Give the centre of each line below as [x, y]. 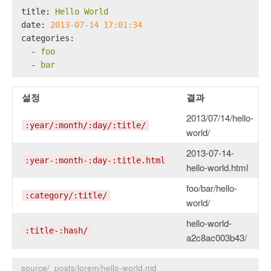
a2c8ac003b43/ [217, 237]
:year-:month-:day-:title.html [95, 160]
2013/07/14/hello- [220, 118]
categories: [48, 38]
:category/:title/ [66, 195]
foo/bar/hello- [212, 188]
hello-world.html [217, 167]
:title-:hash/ [56, 230]
